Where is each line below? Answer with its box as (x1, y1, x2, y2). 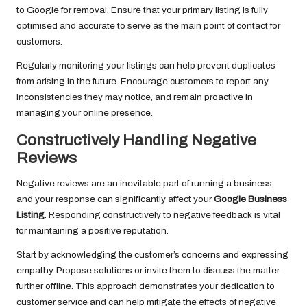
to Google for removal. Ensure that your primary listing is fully (16, 5, 268, 16)
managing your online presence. (16, 108, 153, 119)
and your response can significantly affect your (16, 194, 214, 205)
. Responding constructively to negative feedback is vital (45, 210, 280, 221)
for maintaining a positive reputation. (16, 225, 169, 236)
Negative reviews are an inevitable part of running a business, (16, 178, 274, 189)
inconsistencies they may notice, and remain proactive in (16, 92, 253, 103)
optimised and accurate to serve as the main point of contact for (16, 21, 280, 32)
